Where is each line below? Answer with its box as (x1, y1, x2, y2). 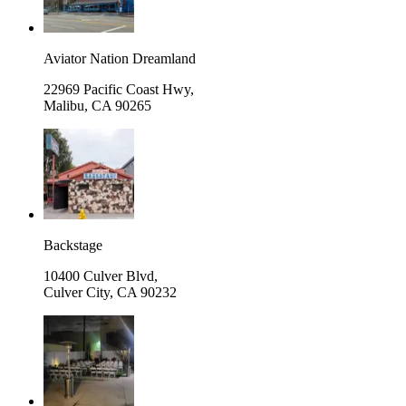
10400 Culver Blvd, (43, 267, 158, 284)
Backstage (43, 237, 102, 253)
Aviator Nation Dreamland (43, 50, 196, 66)
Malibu (43, 97, 84, 113)
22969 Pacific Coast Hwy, (43, 81, 194, 97)
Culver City (43, 284, 110, 300)
